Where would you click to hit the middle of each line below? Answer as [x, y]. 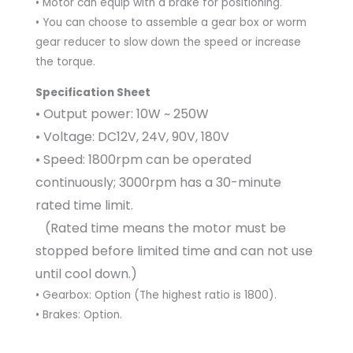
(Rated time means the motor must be [161, 229]
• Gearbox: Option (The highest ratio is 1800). [156, 295]
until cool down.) [86, 274]
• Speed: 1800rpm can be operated [143, 160]
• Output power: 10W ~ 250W [122, 114]
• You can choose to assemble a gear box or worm [171, 23]
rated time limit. [84, 206]
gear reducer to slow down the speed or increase [168, 43]
